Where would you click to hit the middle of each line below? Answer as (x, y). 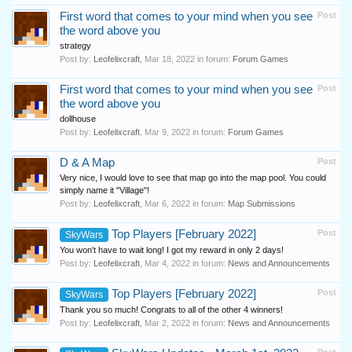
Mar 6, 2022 (167, 203)
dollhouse (78, 119)
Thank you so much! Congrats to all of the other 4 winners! (171, 310)
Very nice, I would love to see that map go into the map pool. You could (193, 178)
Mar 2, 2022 (167, 323)
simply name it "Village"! (104, 190)
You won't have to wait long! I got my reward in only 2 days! (172, 250)
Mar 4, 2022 (167, 263)
